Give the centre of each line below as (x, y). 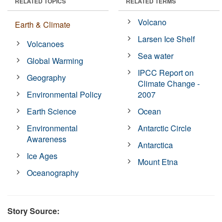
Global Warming (55, 60)
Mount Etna (158, 162)
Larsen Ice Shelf (166, 39)
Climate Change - (169, 83)
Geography (47, 77)
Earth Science (52, 111)
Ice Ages (42, 156)
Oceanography (53, 172)
